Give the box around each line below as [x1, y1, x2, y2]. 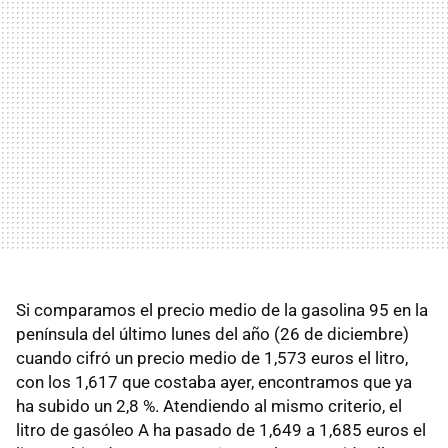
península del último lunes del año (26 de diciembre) [16, 323, 409, 344]
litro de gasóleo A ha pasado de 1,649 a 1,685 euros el [16, 419, 426, 440]
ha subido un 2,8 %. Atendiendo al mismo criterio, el [16, 395, 402, 416]
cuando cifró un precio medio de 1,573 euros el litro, [16, 347, 408, 368]
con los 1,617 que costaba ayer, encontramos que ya [16, 371, 412, 392]
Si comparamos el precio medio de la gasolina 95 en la [16, 299, 428, 320]
